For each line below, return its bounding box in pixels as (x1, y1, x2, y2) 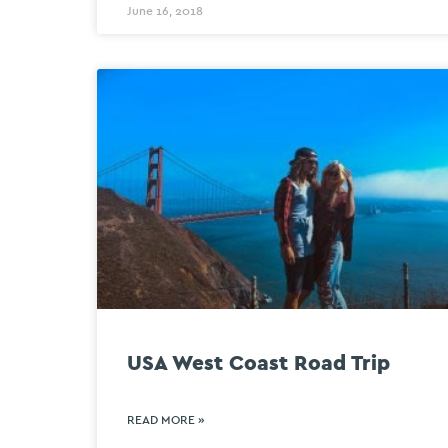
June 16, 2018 (127, 5, 203, 18)
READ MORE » (127, 413, 205, 426)
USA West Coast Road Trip (127, 352, 390, 374)
